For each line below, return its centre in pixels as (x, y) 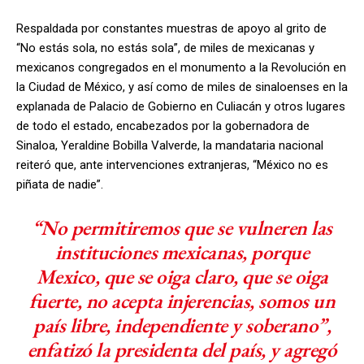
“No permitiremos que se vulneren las (182, 227)
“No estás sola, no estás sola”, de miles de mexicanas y (165, 48)
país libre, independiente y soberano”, (182, 325)
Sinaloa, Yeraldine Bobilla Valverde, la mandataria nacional (170, 145)
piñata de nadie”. (60, 184)
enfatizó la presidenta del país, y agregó (182, 349)
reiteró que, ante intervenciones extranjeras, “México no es (172, 165)
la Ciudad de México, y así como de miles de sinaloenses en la (182, 87)
